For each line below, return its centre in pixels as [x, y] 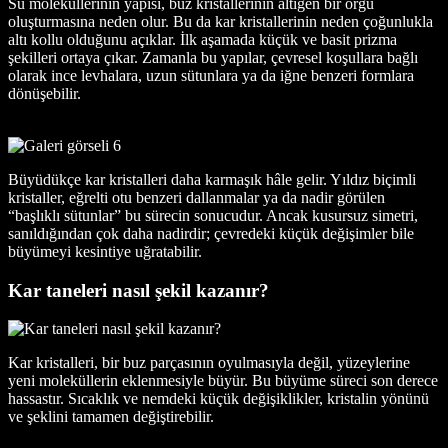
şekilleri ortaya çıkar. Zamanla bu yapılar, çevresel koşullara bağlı [213, 58]
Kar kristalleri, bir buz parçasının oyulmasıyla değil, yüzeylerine [209, 363]
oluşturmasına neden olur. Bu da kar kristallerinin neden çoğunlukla [220, 22]
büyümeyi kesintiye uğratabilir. [105, 252]
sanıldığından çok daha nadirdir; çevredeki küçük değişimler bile [211, 234]
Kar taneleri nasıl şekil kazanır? [138, 290]
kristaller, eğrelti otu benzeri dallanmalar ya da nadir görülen [196, 198]
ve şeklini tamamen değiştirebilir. [111, 417]
